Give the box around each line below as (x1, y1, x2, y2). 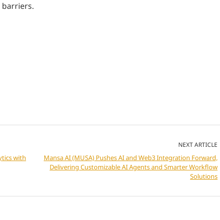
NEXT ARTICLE (178, 140, 218, 149)
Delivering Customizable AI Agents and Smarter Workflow (50, 162, 218, 171)
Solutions (190, 171, 218, 181)
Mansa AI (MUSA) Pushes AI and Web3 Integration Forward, (44, 153, 218, 162)
